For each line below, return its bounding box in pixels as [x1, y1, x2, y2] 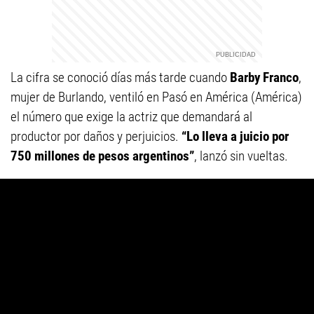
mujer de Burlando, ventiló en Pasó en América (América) [11, 89, 302, 105]
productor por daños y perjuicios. [11, 128, 182, 144]
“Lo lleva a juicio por [182, 128, 289, 144]
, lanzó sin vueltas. [194, 148, 288, 164]
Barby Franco [230, 69, 299, 86]
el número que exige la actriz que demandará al [11, 109, 252, 125]
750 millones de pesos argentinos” [11, 148, 194, 164]
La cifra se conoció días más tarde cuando [11, 69, 230, 86]
